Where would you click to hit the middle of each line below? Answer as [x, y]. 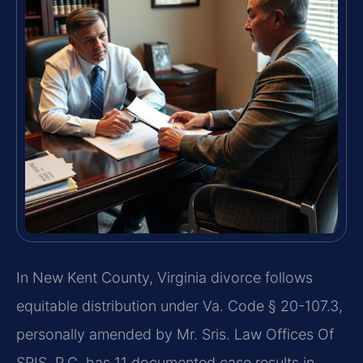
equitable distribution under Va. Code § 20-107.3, [179, 305]
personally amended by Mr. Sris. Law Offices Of [175, 334]
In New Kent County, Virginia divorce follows [164, 277]
